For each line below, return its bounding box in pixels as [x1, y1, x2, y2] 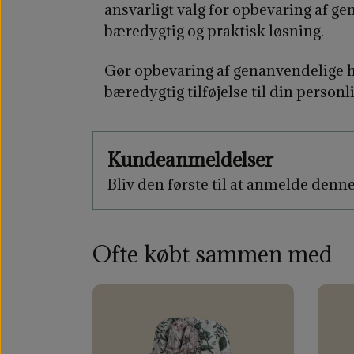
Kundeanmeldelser [107, 146, 273, 172]
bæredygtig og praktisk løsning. [104, 21, 324, 41]
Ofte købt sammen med [92, 239, 333, 269]
